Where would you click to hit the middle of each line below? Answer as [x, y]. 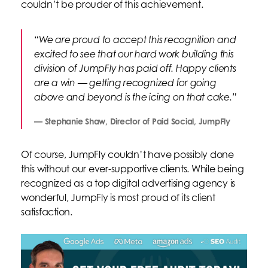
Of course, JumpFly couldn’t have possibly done [127, 154]
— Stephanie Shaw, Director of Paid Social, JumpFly [132, 121]
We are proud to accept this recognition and [137, 39]
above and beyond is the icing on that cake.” [135, 97]
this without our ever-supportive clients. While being [133, 168]
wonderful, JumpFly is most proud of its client [118, 197]
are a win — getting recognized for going [125, 82]
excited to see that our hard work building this [134, 54]
